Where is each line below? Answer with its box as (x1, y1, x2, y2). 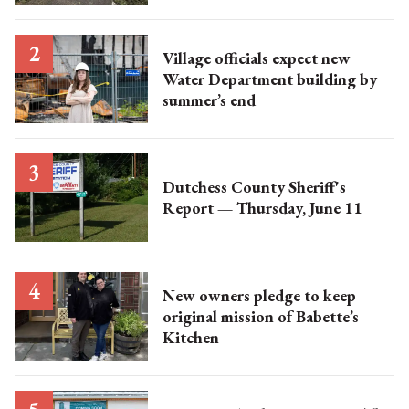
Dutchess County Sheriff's (162, 176, 346, 198)
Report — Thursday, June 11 (162, 197, 362, 219)
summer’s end (162, 89, 256, 110)
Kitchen (162, 326, 219, 348)
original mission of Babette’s (162, 305, 359, 327)
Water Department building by (162, 68, 377, 89)
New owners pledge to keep (162, 284, 356, 306)
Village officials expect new (162, 47, 351, 68)
